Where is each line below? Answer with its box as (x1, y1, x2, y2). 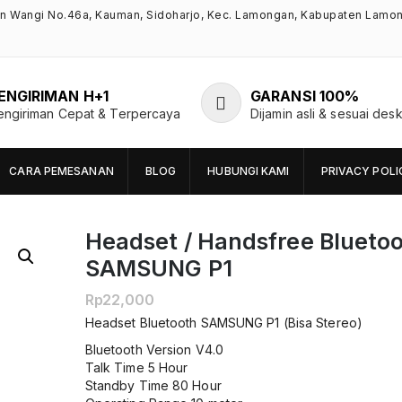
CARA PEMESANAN (9, 164, 114, 179)
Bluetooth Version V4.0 (84, 341, 223, 357)
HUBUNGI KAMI (207, 164, 290, 179)
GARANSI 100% (250, 87, 360, 106)
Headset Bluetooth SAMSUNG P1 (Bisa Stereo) (84, 314, 363, 330)
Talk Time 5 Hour (84, 359, 188, 375)
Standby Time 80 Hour (84, 377, 222, 393)
